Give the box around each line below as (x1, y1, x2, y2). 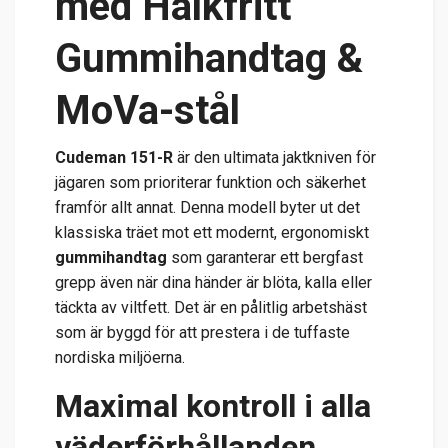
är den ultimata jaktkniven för (173, 148, 376, 168)
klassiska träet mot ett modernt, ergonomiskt (55, 223, 369, 243)
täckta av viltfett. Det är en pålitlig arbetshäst (55, 298, 367, 318)
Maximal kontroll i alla (55, 387, 371, 426)
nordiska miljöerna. (55, 348, 185, 368)
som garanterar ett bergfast (167, 248, 363, 268)
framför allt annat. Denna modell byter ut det (55, 198, 360, 218)
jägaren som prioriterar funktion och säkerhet (55, 173, 366, 193)
